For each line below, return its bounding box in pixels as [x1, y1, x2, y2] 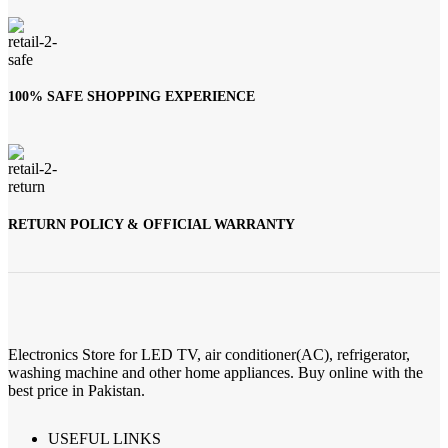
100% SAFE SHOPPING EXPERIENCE [8, 89, 255, 105]
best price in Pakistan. [8, 382, 145, 400]
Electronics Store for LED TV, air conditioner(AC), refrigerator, [8, 346, 410, 364]
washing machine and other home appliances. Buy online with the [8, 364, 423, 382]
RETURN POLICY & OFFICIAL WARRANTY [8, 217, 295, 233]
